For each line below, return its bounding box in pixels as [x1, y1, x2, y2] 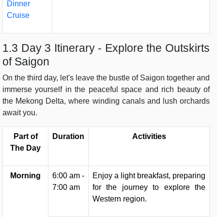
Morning [10, 171, 41, 180]
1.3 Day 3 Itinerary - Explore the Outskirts [2, 42, 210, 55]
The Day [10, 144, 41, 153]
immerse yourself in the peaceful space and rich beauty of [2, 85, 210, 94]
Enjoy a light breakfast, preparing [93, 171, 205, 180]
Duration [52, 132, 84, 141]
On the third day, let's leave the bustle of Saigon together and [2, 74, 210, 82]
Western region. [93, 195, 147, 203]
